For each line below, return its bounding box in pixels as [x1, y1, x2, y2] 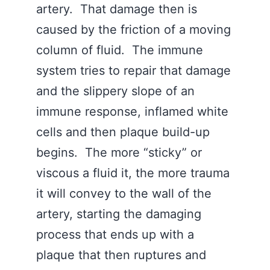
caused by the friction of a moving [36, 22, 231, 37]
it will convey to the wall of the [36, 186, 212, 201]
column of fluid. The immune [36, 43, 203, 57]
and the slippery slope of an [36, 84, 195, 98]
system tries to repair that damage [36, 63, 231, 78]
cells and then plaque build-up [36, 125, 210, 139]
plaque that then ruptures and [36, 248, 206, 262]
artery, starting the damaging [36, 207, 201, 221]
